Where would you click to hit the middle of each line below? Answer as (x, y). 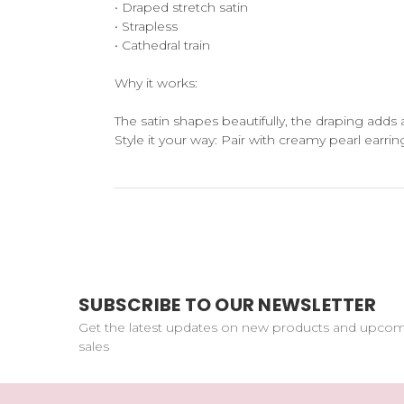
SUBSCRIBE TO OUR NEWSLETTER (227, 304)
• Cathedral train (162, 45)
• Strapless (146, 26)
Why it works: (156, 83)
